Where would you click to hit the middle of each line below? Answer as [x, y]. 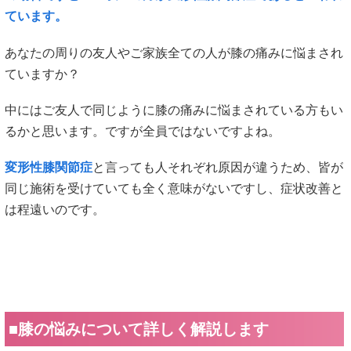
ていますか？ [42, 74]
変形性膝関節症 [49, 167]
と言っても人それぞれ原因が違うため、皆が [218, 167]
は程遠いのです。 [55, 209]
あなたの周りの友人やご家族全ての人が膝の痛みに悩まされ [174, 52]
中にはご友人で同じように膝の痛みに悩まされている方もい [174, 110]
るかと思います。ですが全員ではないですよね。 [143, 131]
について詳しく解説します [175, 329]
